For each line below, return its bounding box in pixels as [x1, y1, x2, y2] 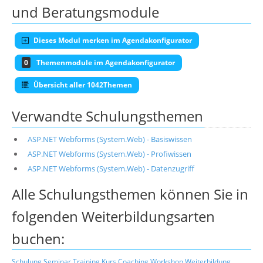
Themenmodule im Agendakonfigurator [36, 58, 175, 68]
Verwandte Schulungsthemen [12, 106, 203, 126]
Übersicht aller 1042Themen [32, 80, 132, 90]
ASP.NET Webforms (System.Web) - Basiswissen [27, 134, 192, 145]
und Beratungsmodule [12, 2, 159, 22]
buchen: [12, 229, 65, 249]
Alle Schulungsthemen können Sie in [12, 184, 248, 204]
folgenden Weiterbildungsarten [12, 207, 215, 227]
